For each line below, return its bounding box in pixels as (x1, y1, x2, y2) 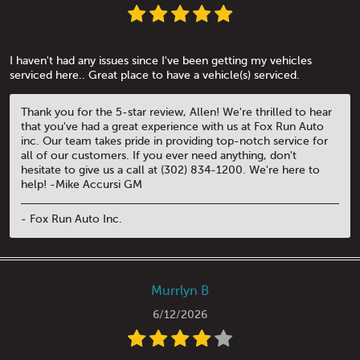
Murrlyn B (151, 284, 209, 299)
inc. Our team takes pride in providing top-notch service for (21, 134, 328, 147)
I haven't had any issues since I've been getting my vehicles (10, 54, 312, 67)
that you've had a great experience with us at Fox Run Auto (21, 120, 324, 133)
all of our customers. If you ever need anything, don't (21, 149, 297, 162)
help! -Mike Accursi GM (21, 178, 142, 190)
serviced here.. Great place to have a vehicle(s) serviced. (10, 68, 300, 81)
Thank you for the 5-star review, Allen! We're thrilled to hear (21, 105, 332, 118)
